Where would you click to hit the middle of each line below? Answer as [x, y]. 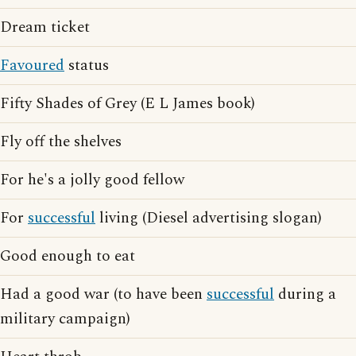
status [87, 66]
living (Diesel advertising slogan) [209, 218]
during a [305, 294]
